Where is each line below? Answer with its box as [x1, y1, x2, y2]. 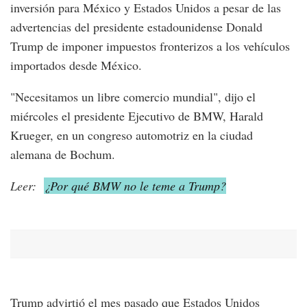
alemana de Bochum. [10, 145, 115, 162]
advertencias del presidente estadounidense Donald [10, 18, 262, 35]
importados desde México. [10, 56, 142, 73]
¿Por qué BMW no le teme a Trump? [44, 177, 226, 194]
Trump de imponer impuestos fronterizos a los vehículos [10, 37, 290, 54]
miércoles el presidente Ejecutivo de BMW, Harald [10, 107, 263, 124]
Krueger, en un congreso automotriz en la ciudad [10, 126, 253, 143]
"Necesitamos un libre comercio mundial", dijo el [10, 88, 256, 105]
